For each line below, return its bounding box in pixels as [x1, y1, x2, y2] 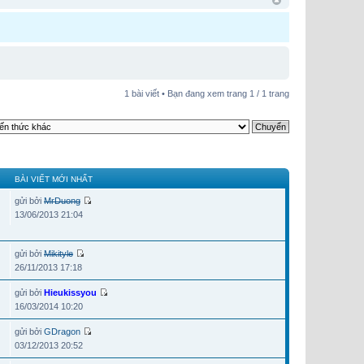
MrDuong [44, 196, 80, 206]
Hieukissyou [44, 288, 97, 298]
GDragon [44, 327, 80, 337]
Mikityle [44, 249, 73, 259]
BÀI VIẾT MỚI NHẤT [15, 175, 93, 184]
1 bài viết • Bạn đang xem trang [124, 89, 249, 99]
